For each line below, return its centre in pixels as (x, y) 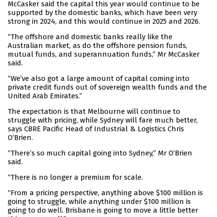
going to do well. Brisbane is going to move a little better (103, 210)
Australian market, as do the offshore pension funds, (98, 46)
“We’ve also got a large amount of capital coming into (99, 79)
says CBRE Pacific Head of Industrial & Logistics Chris (96, 129)
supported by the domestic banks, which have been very (102, 13)
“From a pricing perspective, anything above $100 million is (105, 193)
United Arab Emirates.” (45, 96)
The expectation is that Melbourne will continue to (94, 112)
